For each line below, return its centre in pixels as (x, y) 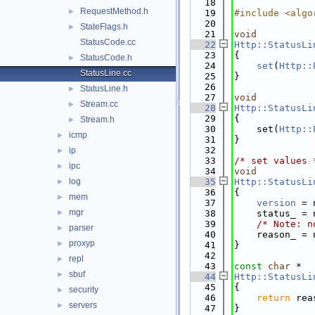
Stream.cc (99, 104)
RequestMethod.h (114, 11)
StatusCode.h (106, 58)
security (84, 290)
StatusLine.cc (106, 73)
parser (81, 228)
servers (83, 305)
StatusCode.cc (108, 42)
